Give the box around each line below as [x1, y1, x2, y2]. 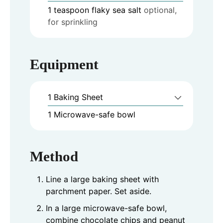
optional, [144, 5, 177, 15]
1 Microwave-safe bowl [48, 109, 135, 119]
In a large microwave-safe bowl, [46, 203, 167, 214]
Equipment [30, 56, 99, 72]
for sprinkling [48, 17, 98, 27]
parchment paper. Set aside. [46, 186, 151, 197]
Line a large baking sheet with [46, 174, 159, 185]
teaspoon [54, 5, 89, 15]
